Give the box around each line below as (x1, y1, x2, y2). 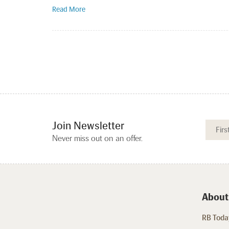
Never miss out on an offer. (52, 133, 143, 144)
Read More (52, 5, 85, 14)
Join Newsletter (52, 119, 124, 132)
